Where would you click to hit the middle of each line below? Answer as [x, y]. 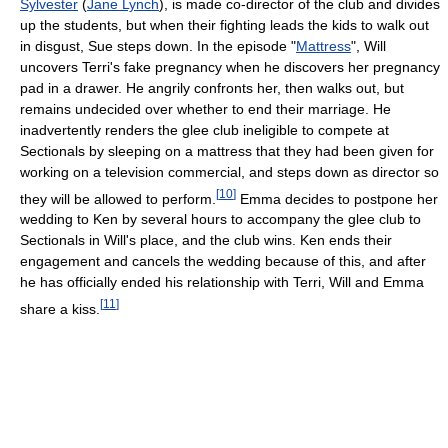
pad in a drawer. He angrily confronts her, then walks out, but [212, 87]
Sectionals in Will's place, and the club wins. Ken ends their [206, 240]
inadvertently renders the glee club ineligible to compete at [204, 129]
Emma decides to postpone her [337, 198]
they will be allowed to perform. [118, 198]
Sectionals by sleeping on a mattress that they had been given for [227, 150]
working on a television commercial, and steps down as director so [229, 171]
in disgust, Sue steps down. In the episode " [158, 45]
